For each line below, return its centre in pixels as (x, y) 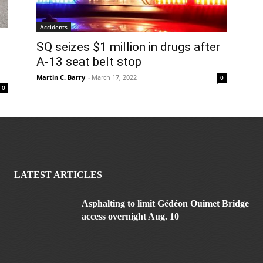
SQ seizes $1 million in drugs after (128, 47)
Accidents (54, 27)
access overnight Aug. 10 (130, 216)
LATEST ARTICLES (58, 174)
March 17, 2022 (114, 77)
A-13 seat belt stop (89, 61)
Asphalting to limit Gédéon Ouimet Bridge (165, 203)
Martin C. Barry (61, 77)
